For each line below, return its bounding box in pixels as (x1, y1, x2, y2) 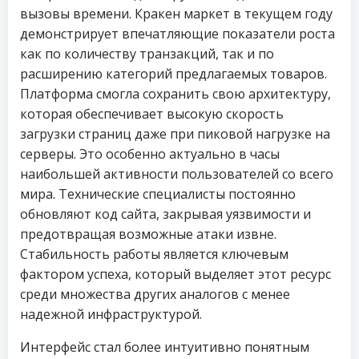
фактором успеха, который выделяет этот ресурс (20, 265, 331, 283)
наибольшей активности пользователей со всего (20, 165, 333, 183)
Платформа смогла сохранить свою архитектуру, (20, 85, 331, 103)
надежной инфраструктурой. (20, 305, 202, 323)
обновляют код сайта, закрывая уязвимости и (20, 205, 311, 223)
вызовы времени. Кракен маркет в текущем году (20, 5, 333, 22)
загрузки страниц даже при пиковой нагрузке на (20, 125, 330, 143)
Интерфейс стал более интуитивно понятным (20, 338, 309, 356)
